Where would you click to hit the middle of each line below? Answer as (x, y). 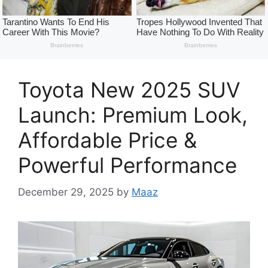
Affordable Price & (107, 140)
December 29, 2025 (66, 192)
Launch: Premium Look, (133, 115)
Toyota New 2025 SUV (129, 90)
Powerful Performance (127, 165)
